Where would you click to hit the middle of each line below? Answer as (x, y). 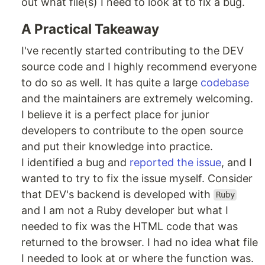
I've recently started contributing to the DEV (132, 50)
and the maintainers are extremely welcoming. (137, 98)
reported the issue (175, 162)
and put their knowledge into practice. (117, 146)
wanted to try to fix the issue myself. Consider (137, 178)
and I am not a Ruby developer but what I (125, 210)
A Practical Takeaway (90, 28)
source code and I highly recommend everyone (139, 66)
